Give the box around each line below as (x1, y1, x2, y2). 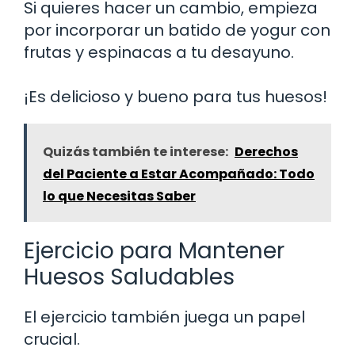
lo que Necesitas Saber (43, 186, 196, 205)
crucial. (24, 327, 80, 350)
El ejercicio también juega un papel (24, 305, 305, 328)
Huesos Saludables (24, 261, 235, 292)
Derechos (235, 142, 298, 161)
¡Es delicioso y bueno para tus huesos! (24, 85, 327, 108)
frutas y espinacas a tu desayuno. (24, 40, 294, 63)
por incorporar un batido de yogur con (24, 18, 330, 41)
